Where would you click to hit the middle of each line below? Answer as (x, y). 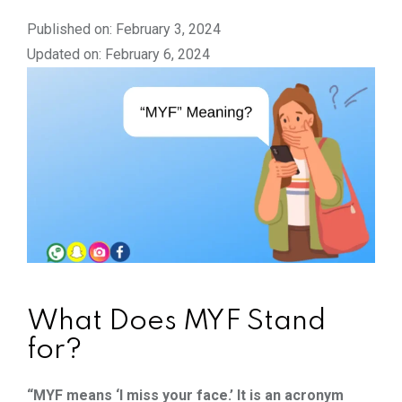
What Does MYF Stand (176, 321)
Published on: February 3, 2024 (124, 29)
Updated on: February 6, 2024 (118, 54)
